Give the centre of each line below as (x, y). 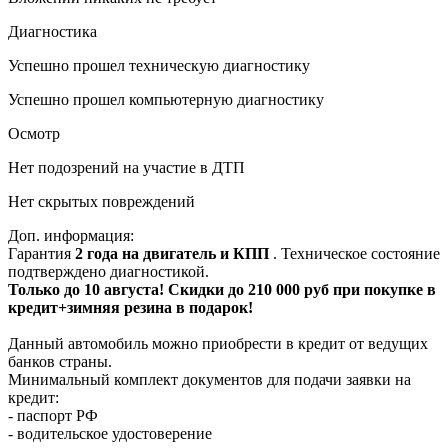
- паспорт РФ (53, 415)
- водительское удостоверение (110, 433)
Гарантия (41, 253)
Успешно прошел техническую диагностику (159, 65)
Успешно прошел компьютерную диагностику (166, 99)
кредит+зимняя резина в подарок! (130, 307)
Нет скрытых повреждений (101, 201)
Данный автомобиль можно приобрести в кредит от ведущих (218, 343)
